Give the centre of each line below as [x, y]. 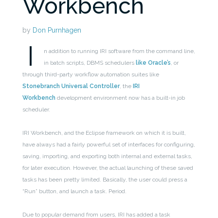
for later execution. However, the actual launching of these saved [108, 168]
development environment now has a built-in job [120, 98]
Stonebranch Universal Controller [71, 86]
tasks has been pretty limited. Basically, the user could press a [105, 180]
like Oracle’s [154, 63]
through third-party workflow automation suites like [91, 75]
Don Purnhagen [57, 30]
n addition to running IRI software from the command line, [120, 51]
